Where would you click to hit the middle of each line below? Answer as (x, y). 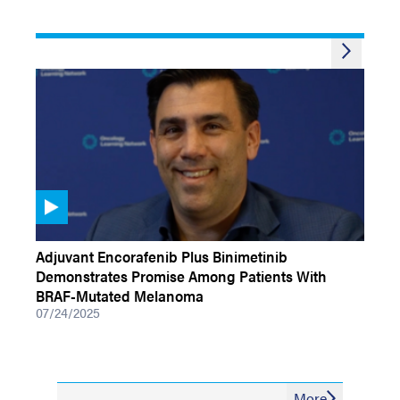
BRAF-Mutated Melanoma (120, 296)
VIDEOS (57, 232)
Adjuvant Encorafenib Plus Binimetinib (162, 256)
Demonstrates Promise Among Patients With (181, 276)
